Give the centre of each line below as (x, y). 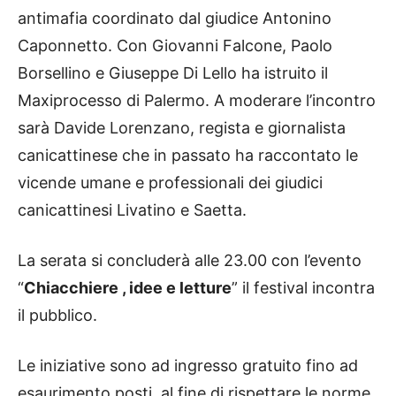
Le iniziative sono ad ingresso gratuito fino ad (188, 365)
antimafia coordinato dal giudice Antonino (175, 18)
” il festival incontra (303, 287)
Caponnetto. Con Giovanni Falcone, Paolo (175, 45)
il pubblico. (57, 315)
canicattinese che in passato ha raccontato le (188, 155)
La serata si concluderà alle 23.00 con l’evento (190, 260)
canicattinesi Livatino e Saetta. (132, 209)
